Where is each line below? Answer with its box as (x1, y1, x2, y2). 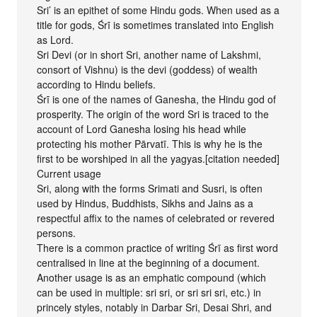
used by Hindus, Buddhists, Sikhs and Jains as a (37, 195, 254, 210)
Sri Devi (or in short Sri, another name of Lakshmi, (37, 47, 262, 62)
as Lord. (37, 32, 74, 47)
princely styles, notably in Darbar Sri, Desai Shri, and (37, 299, 272, 314)
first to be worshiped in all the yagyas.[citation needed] (37, 151, 280, 166)
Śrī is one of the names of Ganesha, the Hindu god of (37, 91, 277, 106)
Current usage (37, 166, 102, 180)
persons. (37, 225, 76, 240)
